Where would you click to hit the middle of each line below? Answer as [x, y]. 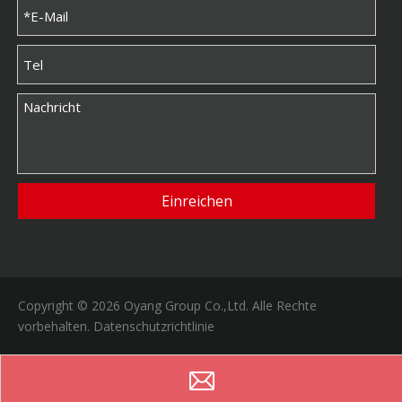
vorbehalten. [56, 326]
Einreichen [197, 201]
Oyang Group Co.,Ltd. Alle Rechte [218, 305]
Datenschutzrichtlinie [154, 326]
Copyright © [55, 305]
